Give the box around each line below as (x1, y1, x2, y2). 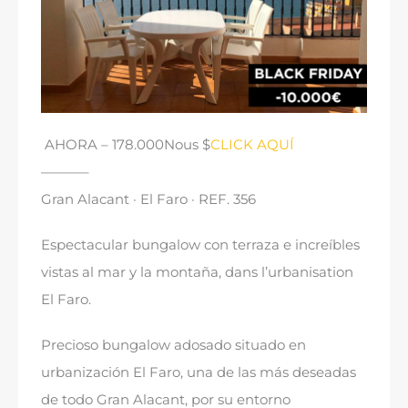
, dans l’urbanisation (219, 263, 353, 281)
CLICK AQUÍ (210, 136, 294, 154)
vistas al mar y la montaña (41, 263, 219, 281)
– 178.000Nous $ (97, 136, 210, 154)
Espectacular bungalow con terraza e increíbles (41, 236, 360, 254)
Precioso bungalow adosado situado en (41, 336, 306, 354)
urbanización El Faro (41, 363, 180, 382)
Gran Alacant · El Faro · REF (41, 190, 227, 209)
